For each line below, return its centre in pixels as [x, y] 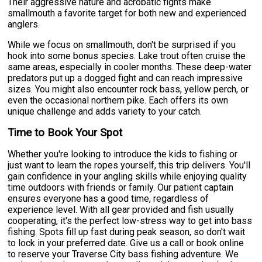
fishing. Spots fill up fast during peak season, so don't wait [127, 232]
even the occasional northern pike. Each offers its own [118, 100]
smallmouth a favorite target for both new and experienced [127, 13]
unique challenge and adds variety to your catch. [105, 111]
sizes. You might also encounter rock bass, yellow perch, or [128, 89]
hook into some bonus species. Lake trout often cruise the [127, 56]
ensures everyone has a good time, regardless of [108, 198]
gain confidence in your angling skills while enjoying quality [127, 176]
